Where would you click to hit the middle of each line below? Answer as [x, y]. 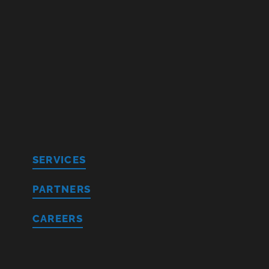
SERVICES [59, 160]
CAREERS [58, 219]
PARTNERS [62, 189]
